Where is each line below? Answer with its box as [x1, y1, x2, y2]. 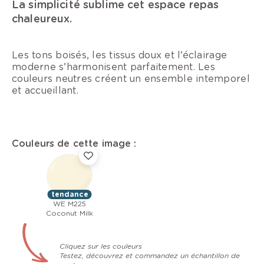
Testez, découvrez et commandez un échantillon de [59, 251, 240, 260]
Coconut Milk [46, 209, 93, 218]
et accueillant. [12, 85, 78, 97]
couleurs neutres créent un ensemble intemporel [12, 73, 250, 85]
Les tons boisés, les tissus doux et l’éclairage [12, 49, 227, 61]
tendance [51, 190, 88, 199]
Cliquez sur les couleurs [59, 242, 142, 251]
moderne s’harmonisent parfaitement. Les [12, 61, 215, 73]
